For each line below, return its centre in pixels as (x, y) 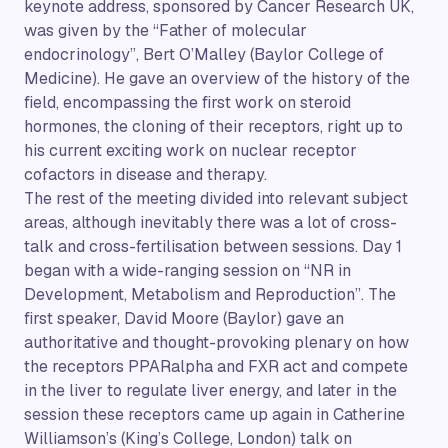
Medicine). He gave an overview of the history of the (217, 78)
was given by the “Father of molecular (165, 30)
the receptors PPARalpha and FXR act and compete (216, 366)
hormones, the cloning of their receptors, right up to (213, 126)
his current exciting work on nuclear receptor (190, 150)
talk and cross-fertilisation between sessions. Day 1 (213, 246)
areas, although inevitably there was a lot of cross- (210, 222)
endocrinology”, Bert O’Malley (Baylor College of (204, 54)
